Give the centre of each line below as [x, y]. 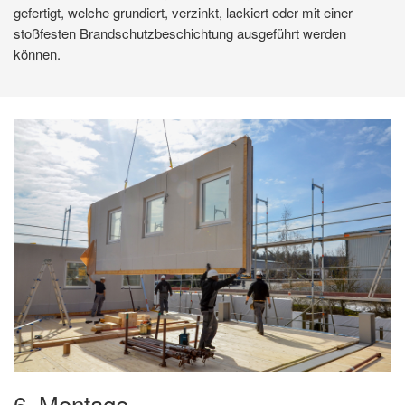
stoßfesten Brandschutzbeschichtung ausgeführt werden [180, 33]
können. [37, 54]
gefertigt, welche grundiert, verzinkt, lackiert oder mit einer [183, 13]
